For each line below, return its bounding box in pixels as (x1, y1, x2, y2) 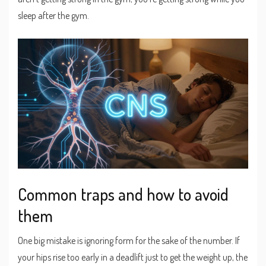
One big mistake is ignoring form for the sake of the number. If (18, 234, 240, 246)
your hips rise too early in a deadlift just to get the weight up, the (18, 251, 248, 263)
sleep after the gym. (18, 9, 89, 22)
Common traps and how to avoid (18, 183, 229, 205)
